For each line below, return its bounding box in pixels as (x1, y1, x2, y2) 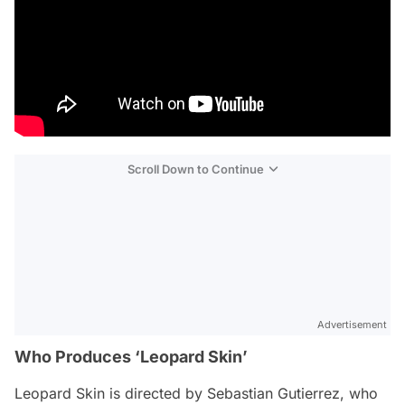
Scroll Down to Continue (127, 162, 264, 177)
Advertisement (317, 318, 387, 332)
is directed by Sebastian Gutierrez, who (105, 384, 378, 403)
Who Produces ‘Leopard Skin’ (14, 347, 248, 367)
